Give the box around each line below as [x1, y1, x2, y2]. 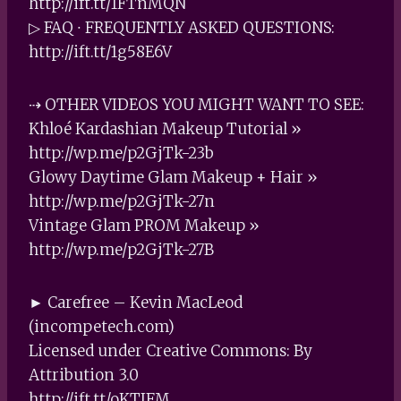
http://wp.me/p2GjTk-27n [29, 191, 215, 211]
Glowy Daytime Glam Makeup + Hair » [29, 166, 318, 187]
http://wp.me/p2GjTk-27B [29, 239, 214, 260]
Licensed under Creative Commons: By [29, 340, 312, 361]
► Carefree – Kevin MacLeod [29, 292, 243, 312]
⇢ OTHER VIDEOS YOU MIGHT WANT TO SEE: [29, 94, 364, 115]
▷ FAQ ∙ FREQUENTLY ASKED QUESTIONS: [29, 17, 335, 38]
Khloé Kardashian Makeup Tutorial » [29, 118, 302, 139]
